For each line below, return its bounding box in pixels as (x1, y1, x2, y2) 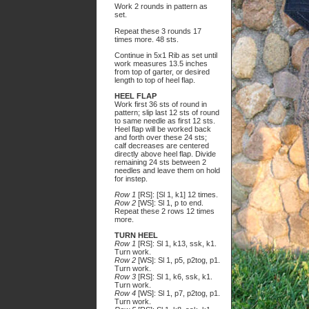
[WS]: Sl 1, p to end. (138, 199, 203, 207)
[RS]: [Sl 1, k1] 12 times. (136, 190, 218, 199)
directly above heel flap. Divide (114, 150, 216, 158)
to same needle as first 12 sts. (114, 117, 215, 125)
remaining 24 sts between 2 (114, 158, 206, 166)
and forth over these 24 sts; (114, 133, 207, 141)
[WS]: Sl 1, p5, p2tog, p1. (138, 256, 220, 264)
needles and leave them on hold (114, 166, 220, 175)
